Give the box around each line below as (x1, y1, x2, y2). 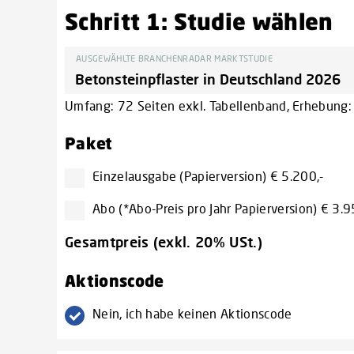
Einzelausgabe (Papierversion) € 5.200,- (92, 168, 324, 184)
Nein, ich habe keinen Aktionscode (92, 306, 292, 322)
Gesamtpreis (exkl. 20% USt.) (65, 233, 262, 251)
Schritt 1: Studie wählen (65, 7, 333, 36)
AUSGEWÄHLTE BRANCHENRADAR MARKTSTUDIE (76, 53, 273, 64)
